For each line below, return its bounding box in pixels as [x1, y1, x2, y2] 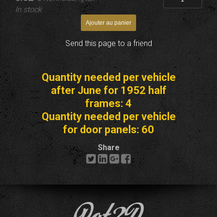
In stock [15, 5, 42, 14]
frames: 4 [85, 97, 132, 109]
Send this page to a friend [65, 39, 152, 48]
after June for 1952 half [50, 84, 167, 96]
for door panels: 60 [63, 124, 154, 136]
